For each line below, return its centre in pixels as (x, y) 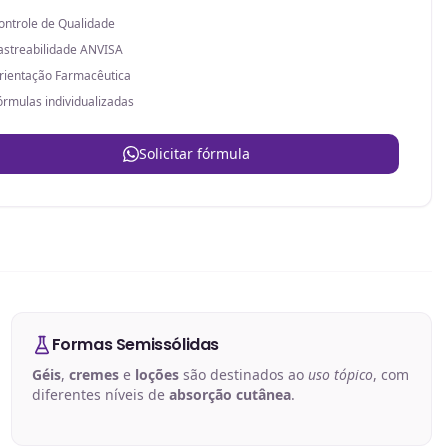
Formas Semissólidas (135, 344)
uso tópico (340, 374)
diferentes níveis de (100, 394)
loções (156, 374)
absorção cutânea (229, 394)
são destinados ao (243, 374)
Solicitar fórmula (194, 153)
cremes (93, 374)
